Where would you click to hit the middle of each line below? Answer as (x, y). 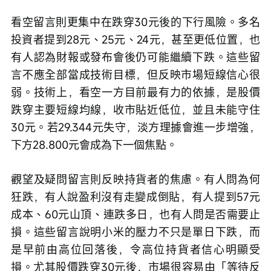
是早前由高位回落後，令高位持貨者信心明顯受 (135, 250)
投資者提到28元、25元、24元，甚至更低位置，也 (135, 40)
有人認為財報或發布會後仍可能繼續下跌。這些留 (135, 57)
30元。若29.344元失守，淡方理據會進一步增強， (135, 127)
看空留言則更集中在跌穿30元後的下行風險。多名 (135, 22)
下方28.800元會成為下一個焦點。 (94, 145)
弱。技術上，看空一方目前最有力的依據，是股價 (135, 92)
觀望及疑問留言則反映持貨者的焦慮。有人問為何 (135, 179)
